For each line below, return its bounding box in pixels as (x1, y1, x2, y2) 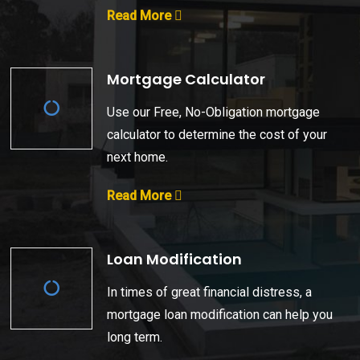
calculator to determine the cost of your (107, 126, 328, 142)
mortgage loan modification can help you (107, 306, 333, 322)
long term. (107, 329, 163, 345)
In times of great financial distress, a (107, 284, 313, 300)
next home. (107, 149, 169, 165)
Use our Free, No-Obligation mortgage (107, 104, 321, 120)
